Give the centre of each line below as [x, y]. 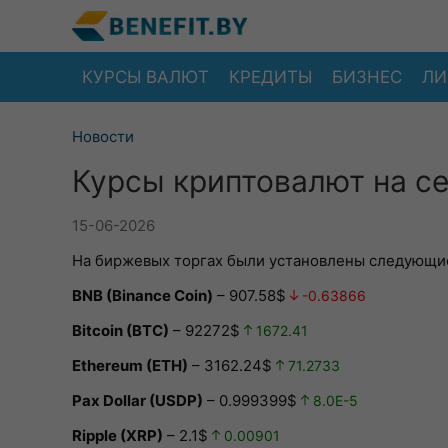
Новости [103, 136]
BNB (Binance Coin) [142, 295]
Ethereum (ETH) [130, 365]
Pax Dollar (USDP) [137, 400]
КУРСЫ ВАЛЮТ [145, 76]
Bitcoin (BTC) [120, 330]
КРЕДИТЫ [270, 76]
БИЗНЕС [367, 76]
